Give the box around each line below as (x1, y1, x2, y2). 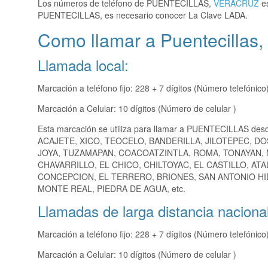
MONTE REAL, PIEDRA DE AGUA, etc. (38, 182, 185, 195)
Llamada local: (38, 54, 129, 76)
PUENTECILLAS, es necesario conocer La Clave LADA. (38, 9, 248, 22)
